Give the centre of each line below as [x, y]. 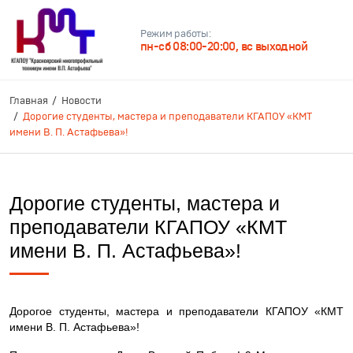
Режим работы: [176, 34]
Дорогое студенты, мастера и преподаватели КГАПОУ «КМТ [176, 311]
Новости [82, 101]
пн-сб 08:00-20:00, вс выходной [224, 46]
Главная [29, 101]
